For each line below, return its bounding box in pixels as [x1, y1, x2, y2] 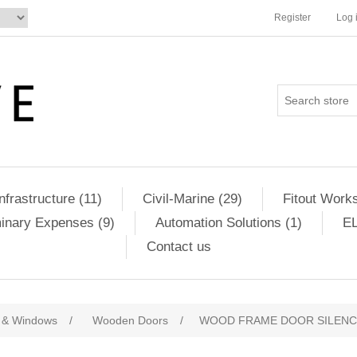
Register [274, 12, 311, 23]
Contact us [147, 239, 211, 254]
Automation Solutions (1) [155, 215, 302, 230]
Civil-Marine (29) [142, 191, 242, 206]
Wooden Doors [92, 314, 168, 327]
